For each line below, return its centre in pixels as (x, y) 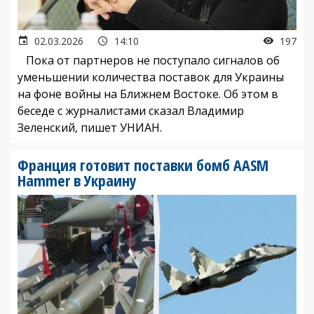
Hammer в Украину (77, 180)
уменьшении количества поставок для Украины (151, 77)
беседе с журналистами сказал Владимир (131, 110)
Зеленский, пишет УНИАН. (90, 127)
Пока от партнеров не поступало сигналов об (149, 60)
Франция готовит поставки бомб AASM (143, 164)
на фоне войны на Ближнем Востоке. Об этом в (148, 94)
